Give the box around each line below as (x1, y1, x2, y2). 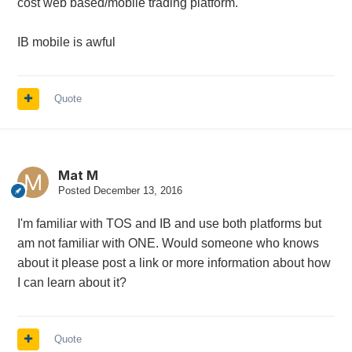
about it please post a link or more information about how (16, 256, 331, 270)
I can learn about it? (16, 276, 126, 290)
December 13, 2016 (93, 185, 182, 197)
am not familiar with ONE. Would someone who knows (16, 236, 319, 251)
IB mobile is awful (16, 35, 115, 49)
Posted (57, 185, 93, 197)
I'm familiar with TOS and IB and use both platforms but (16, 217, 321, 231)
